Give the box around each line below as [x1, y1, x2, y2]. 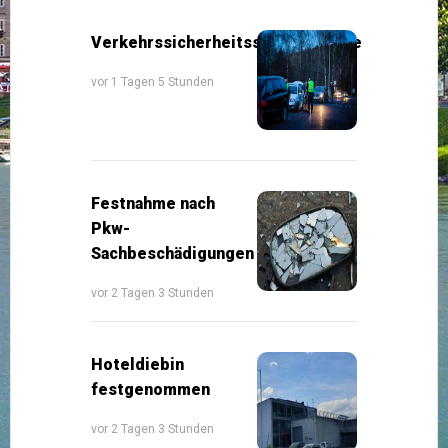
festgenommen [91, 379, 210, 399]
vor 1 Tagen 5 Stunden [91, 74, 214, 89]
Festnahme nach [91, 193, 215, 213]
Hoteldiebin [91, 354, 184, 374]
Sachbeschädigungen [91, 243, 254, 263]
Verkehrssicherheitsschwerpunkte [91, 32, 362, 52]
